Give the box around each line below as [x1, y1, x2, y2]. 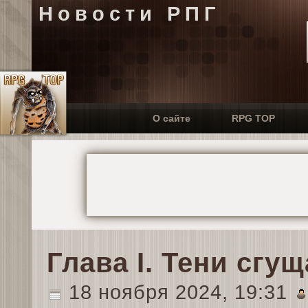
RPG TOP [231, 113, 275, 124]
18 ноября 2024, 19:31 [63, 281, 294, 304]
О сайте [152, 113, 190, 124]
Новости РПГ [38, 3, 220, 25]
